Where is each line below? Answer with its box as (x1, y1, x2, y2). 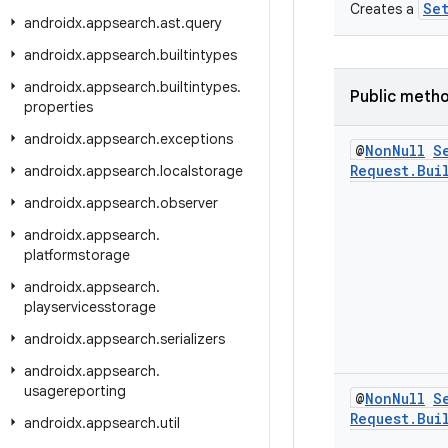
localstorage (160, 162, 243, 180)
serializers (160, 330, 225, 348)
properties (24, 98, 93, 116)
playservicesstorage (24, 298, 156, 316)
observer (160, 194, 218, 212)
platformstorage (24, 246, 130, 264)
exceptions (160, 130, 233, 148)
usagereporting (24, 382, 126, 400)
